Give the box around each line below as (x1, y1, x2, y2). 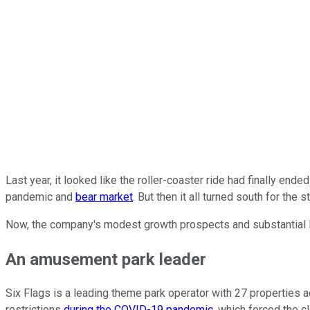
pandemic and (6, 190, 75, 203)
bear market (75, 190, 133, 203)
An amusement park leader (6, 249, 206, 269)
